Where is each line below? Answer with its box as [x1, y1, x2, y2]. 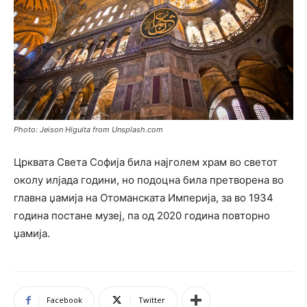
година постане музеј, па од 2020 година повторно [14, 209, 270, 223]
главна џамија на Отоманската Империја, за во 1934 [14, 191, 273, 205]
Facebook [47, 295, 82, 306]
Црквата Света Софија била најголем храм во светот [14, 156, 278, 169]
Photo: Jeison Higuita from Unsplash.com [14, 125, 163, 135]
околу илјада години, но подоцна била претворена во [14, 173, 284, 187]
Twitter [138, 295, 165, 306]
